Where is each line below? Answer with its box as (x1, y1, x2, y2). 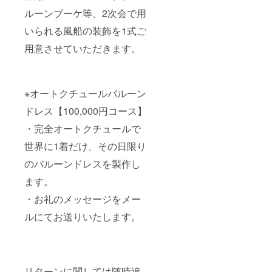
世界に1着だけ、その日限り (24, 138, 146, 153)
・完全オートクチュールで (24, 121, 141, 135)
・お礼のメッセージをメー (24, 191, 141, 206)
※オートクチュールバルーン (24, 86, 146, 100)
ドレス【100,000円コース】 (24, 103, 147, 118)
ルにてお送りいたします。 (24, 209, 141, 223)
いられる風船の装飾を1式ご (24, 23, 146, 38)
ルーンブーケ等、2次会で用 (24, 5, 146, 20)
